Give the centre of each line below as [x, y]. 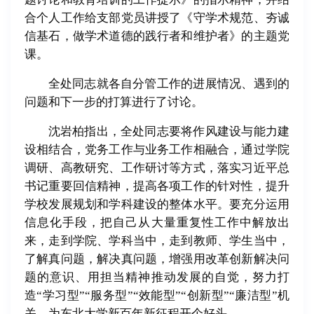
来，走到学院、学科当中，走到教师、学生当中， [157, 241]
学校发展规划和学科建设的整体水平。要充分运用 [157, 205]
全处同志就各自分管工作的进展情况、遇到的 [169, 84]
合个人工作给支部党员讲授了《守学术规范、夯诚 [157, 18]
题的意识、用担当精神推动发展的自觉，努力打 [157, 278]
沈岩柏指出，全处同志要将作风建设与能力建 [169, 132]
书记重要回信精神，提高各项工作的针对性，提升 [157, 186]
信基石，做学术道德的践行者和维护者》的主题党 [157, 36]
